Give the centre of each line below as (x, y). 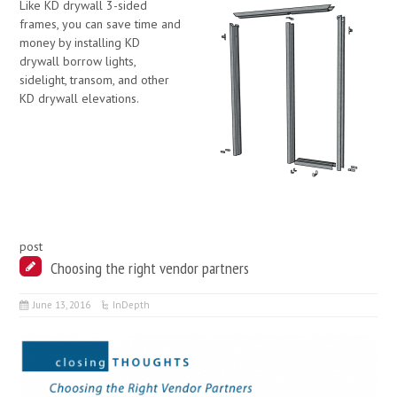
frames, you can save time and (101, 24)
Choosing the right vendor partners (150, 268)
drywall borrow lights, (78, 62)
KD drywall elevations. (80, 99)
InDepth (132, 305)
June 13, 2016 (62, 305)
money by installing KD (80, 43)
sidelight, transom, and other (95, 80)
